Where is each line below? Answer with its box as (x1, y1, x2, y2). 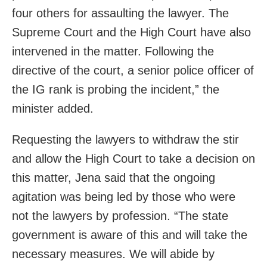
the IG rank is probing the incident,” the (12, 83, 219, 97)
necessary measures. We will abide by (12, 247, 215, 261)
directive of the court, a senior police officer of (12, 64, 254, 77)
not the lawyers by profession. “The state (12, 209, 228, 223)
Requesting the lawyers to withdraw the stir (12, 133, 239, 147)
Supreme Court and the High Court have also (12, 26, 251, 39)
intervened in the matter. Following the (12, 45, 214, 58)
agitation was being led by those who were (12, 190, 235, 204)
